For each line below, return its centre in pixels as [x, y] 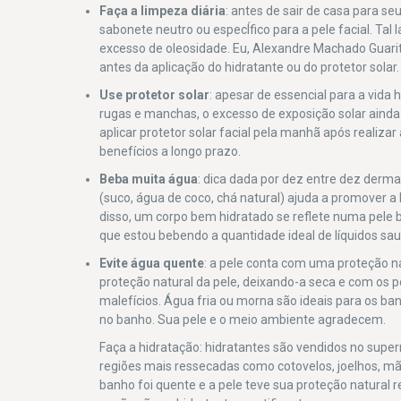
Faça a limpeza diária [163, 10]
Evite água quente [152, 263]
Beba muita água [149, 179]
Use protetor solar [155, 94]
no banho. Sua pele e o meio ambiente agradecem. [243, 319]
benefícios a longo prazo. [171, 151]
